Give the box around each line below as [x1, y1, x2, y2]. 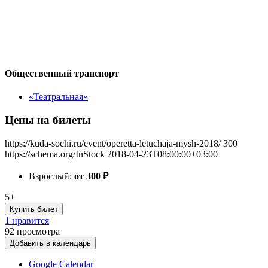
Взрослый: [29, 170, 74, 181]
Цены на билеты [5, 113, 91, 126]
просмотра [17, 226, 60, 236]
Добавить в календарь [10, 238, 91, 248]
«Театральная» [29, 92, 88, 102]
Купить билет [10, 204, 58, 214]
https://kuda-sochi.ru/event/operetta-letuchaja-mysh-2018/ [5, 138, 221, 148]
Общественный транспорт [5, 68, 119, 78]
